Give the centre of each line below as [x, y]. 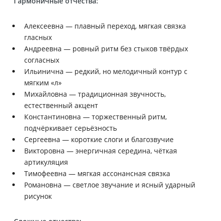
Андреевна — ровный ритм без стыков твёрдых [106, 48]
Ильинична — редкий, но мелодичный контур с [106, 71]
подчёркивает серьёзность [71, 128]
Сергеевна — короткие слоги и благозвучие [99, 139]
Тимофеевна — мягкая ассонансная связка [97, 173]
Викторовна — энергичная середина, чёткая [101, 150]
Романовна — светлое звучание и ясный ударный [110, 184]
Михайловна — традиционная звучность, [95, 94]
